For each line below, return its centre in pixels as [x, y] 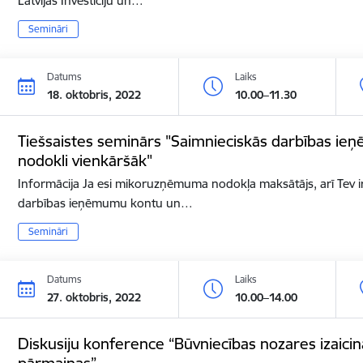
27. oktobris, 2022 [94, 297]
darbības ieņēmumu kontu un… [106, 203]
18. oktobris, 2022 [94, 94]
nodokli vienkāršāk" [85, 160]
